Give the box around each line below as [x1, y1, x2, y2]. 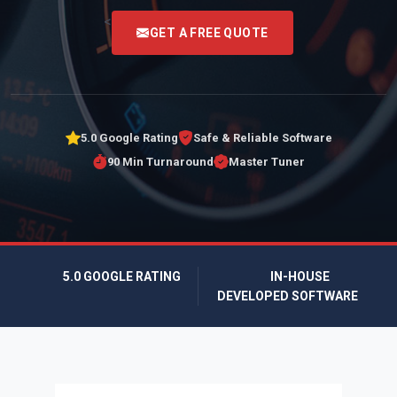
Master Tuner [229, 155, 305, 169]
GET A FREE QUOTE [149, 25, 269, 40]
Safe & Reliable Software [192, 131, 332, 145]
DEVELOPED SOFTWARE [216, 288, 358, 303]
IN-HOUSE [267, 269, 330, 284]
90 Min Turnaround [107, 155, 214, 169]
